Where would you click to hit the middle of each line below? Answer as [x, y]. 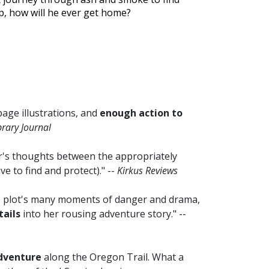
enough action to [141, 113]
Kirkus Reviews [147, 171]
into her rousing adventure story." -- [103, 214]
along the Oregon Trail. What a [113, 257]
